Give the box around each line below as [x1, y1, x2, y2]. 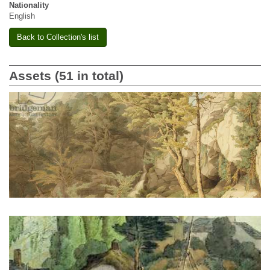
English [9, 11, 35, 20]
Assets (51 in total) [9, 69, 124, 83]
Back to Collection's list [17, 33, 99, 42]
